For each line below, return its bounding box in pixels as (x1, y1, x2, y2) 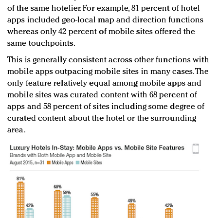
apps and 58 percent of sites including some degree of (7, 103, 205, 111)
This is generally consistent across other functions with (7, 56, 209, 65)
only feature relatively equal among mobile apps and (7, 79, 202, 88)
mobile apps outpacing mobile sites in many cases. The (7, 68, 209, 76)
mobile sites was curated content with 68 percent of (7, 91, 198, 100)
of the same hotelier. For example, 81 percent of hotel (7, 4, 200, 13)
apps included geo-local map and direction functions (7, 16, 204, 25)
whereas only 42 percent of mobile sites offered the (7, 28, 196, 36)
